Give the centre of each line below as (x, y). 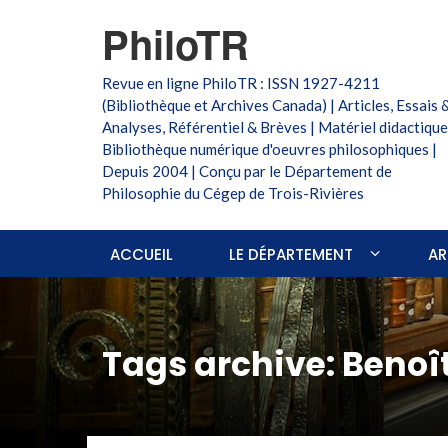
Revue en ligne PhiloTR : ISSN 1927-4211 (241, 83)
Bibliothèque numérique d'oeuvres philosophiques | (269, 149)
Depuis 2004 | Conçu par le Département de (247, 171)
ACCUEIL (141, 254)
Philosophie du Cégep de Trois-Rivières (233, 193)
